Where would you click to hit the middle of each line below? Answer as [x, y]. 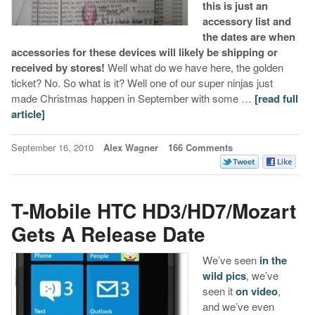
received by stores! [58, 68]
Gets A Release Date [108, 233]
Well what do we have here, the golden [194, 67]
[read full [276, 99]
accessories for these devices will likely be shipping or [144, 52]
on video [256, 291]
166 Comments [200, 148]
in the [273, 260]
